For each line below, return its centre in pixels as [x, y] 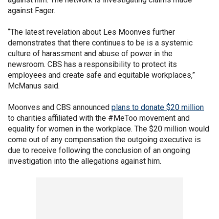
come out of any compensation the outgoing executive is [104, 139]
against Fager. [32, 10]
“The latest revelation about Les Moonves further [91, 32]
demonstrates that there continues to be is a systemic [100, 43]
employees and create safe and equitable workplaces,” [101, 75]
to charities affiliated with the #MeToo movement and [99, 118]
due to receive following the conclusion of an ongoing [99, 150]
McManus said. [34, 86]
